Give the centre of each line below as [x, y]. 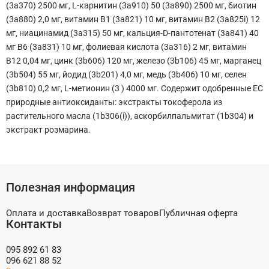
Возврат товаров [123, 213]
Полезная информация [71, 187]
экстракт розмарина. [48, 129]
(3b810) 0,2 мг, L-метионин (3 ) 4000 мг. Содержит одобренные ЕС [134, 88]
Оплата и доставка [46, 213]
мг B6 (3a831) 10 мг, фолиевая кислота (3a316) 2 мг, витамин [126, 47]
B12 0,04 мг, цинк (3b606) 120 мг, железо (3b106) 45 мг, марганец [134, 60]
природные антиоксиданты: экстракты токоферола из [114, 102]
